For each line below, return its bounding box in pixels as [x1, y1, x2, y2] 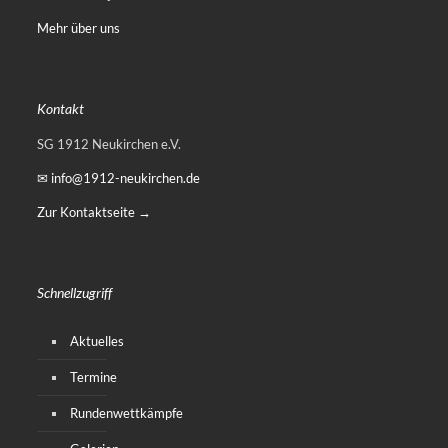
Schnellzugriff [37, 283, 112, 301]
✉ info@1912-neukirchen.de [37, 169, 200, 186]
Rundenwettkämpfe [70, 404, 183, 421]
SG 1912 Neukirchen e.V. [37, 135, 181, 152]
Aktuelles [70, 332, 124, 349]
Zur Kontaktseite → [37, 203, 151, 220]
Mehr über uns [37, 19, 120, 36]
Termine [70, 368, 117, 385]
